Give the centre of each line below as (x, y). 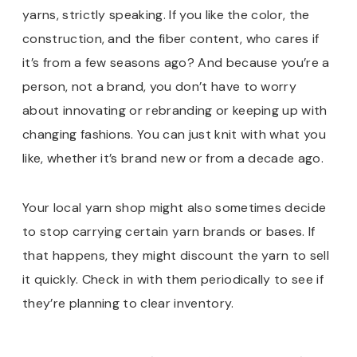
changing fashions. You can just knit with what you (175, 134)
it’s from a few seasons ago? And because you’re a (176, 62)
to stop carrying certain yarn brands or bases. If (169, 231)
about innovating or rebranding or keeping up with (175, 110)
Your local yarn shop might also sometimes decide (175, 207)
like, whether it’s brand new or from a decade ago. (173, 158)
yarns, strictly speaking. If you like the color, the (166, 14)
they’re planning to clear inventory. (128, 303)
